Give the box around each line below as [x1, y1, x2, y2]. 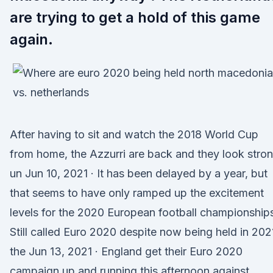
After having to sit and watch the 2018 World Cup [10, 128, 258, 141]
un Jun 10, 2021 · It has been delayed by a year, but [10, 167, 268, 180]
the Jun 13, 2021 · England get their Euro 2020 [10, 245, 243, 258]
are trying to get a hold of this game [10, 9, 260, 26]
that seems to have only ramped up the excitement [10, 186, 264, 199]
